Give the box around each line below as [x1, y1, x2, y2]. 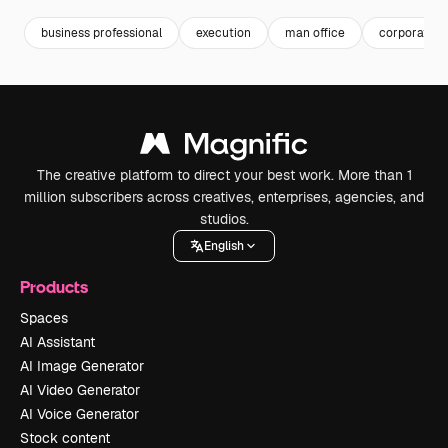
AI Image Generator [20, 357, 144, 376]
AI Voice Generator [20, 405, 139, 424]
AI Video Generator [20, 381, 140, 400]
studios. [199, 210, 249, 229]
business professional [41, 24, 162, 41]
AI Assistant [20, 333, 95, 352]
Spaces [20, 309, 68, 328]
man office [285, 24, 345, 41]
